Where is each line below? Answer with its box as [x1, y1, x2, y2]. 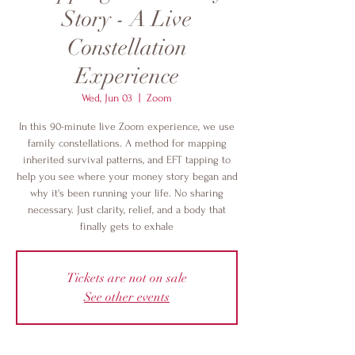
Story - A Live [62, 6, 192, 32]
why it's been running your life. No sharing [30, 187, 223, 199]
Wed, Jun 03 [82, 92, 132, 104]
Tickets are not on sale [67, 270, 187, 286]
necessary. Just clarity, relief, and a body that [28, 204, 226, 216]
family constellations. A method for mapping [27, 137, 227, 149]
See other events [84, 289, 170, 305]
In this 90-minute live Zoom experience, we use [19, 120, 235, 132]
